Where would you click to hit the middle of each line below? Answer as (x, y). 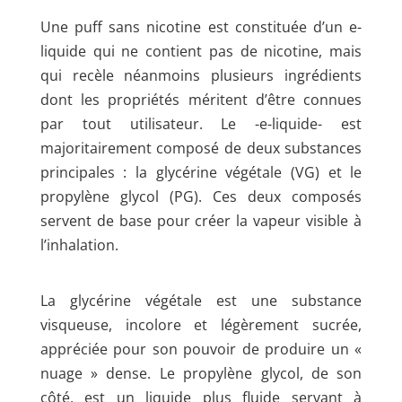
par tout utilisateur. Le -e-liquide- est (201, 123)
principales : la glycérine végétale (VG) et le (201, 172)
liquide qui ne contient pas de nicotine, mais (201, 51)
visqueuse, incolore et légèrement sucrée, (201, 324)
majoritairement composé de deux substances (201, 148)
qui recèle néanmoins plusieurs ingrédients (201, 75)
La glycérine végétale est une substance (201, 300)
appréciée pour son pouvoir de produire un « (201, 349)
